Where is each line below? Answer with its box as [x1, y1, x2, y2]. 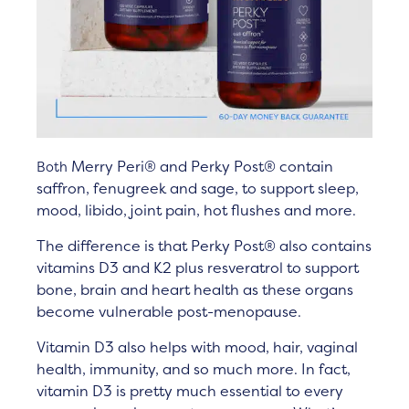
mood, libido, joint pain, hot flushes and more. [37, 200, 356, 221]
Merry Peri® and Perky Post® [71, 156, 276, 177]
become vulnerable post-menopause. [37, 300, 305, 321]
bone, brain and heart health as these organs [37, 278, 353, 299]
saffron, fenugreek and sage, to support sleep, [37, 178, 359, 199]
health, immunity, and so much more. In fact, [37, 358, 351, 379]
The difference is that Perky [37, 235, 234, 256]
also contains [276, 235, 372, 256]
